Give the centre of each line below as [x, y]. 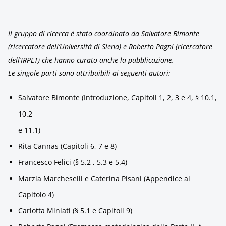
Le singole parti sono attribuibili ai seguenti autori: [89, 73]
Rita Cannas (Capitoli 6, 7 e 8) [67, 146]
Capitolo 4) [36, 194]
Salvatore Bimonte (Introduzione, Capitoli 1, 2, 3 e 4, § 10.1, [118, 98]
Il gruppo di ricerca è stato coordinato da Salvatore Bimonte [104, 34]
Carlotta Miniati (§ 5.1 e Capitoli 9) [75, 211]
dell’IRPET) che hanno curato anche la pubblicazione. [91, 60]
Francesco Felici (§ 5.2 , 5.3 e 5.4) [73, 162]
